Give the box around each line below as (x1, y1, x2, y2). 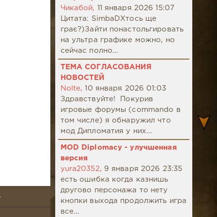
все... (60, 208, 80, 215)
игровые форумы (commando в (60, 107, 181, 113)
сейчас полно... (60, 47, 119, 54)
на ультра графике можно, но (60, 37, 175, 44)
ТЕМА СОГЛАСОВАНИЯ (60, 64, 152, 71)
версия (60, 155, 88, 162)
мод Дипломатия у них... (60, 128, 153, 135)
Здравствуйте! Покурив (60, 96, 154, 103)
